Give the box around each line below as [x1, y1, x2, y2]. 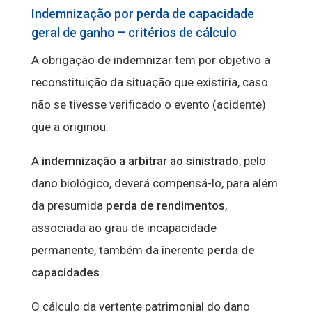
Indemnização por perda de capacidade [31, 6, 254, 22]
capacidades [31, 265, 100, 280]
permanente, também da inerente [31, 243, 207, 258]
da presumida [31, 198, 106, 213]
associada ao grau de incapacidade [31, 221, 217, 235]
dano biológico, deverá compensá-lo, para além [31, 176, 278, 191]
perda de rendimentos [105, 198, 225, 213]
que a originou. [31, 120, 109, 134]
